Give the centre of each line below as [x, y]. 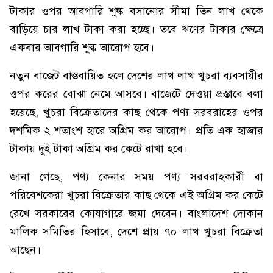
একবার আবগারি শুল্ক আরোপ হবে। [82, 48]
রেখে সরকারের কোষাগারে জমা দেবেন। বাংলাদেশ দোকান [136, 213]
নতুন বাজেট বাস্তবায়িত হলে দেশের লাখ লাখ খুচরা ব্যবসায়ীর [136, 76]
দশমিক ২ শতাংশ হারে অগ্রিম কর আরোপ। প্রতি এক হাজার [136, 130]
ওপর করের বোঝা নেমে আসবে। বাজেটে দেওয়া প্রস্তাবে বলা [136, 94]
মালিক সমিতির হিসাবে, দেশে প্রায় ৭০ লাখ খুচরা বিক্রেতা [136, 232]
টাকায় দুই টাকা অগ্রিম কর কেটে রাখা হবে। [99, 149]
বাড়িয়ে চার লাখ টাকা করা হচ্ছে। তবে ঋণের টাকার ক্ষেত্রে [136, 29]
